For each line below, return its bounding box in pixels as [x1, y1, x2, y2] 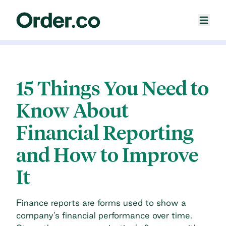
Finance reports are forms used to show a [16, 197, 186, 207]
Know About [16, 98, 129, 123]
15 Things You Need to [16, 76, 209, 100]
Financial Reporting [16, 121, 194, 145]
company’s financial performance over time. [16, 210, 192, 220]
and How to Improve [16, 143, 198, 167]
